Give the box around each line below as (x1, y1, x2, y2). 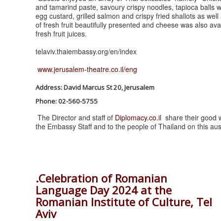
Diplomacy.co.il (115, 112, 161, 123)
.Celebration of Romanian (36, 171, 167, 186)
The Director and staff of (36, 112, 115, 123)
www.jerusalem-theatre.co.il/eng (37, 64, 137, 74)
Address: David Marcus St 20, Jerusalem (36, 83, 154, 92)
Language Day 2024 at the (36, 183, 172, 198)
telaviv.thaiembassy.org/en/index (36, 46, 137, 57)
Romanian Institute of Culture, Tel (36, 194, 212, 210)
